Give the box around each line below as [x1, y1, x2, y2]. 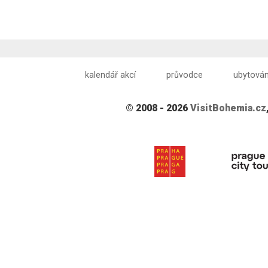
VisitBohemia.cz [190, 102, 266, 114]
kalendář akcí [85, 70, 136, 81]
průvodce [166, 70, 203, 81]
